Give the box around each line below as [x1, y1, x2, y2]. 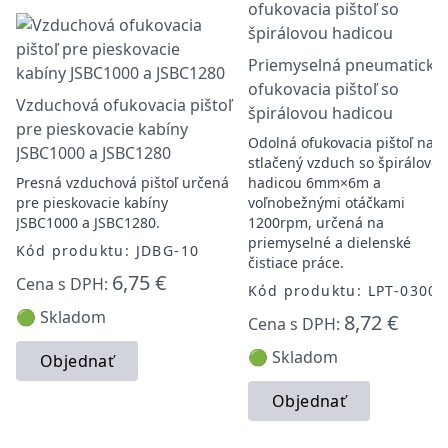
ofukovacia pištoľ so [248, 78, 399, 100]
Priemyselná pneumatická [248, 54, 444, 76]
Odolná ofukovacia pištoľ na [248, 133, 434, 152]
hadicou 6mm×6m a [248, 173, 381, 192]
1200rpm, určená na [248, 213, 384, 232]
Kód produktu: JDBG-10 [16, 241, 200, 260]
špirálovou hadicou [248, 102, 393, 124]
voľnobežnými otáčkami [248, 193, 405, 212]
